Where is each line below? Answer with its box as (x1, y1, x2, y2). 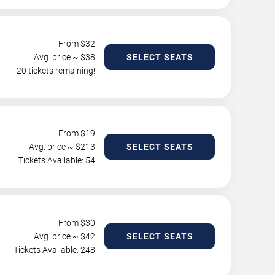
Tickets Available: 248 (14, 245, 95, 255)
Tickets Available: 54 (18, 155, 95, 166)
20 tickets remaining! (17, 66, 95, 76)
